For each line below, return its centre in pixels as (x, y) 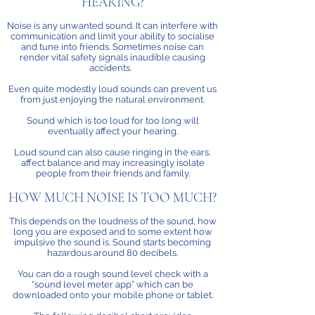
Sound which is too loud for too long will (112, 121)
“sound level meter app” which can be (112, 284)
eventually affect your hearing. (112, 131)
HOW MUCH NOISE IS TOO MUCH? (112, 197)
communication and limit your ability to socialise (112, 36)
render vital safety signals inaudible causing (112, 57)
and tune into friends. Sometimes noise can (112, 47)
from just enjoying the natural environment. (112, 99)
